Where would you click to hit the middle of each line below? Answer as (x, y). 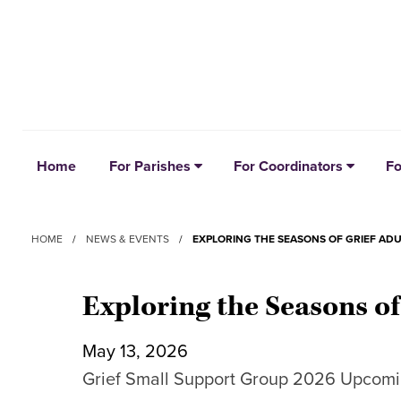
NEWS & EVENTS (128, 239)
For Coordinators (288, 166)
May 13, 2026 (135, 352)
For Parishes (150, 166)
